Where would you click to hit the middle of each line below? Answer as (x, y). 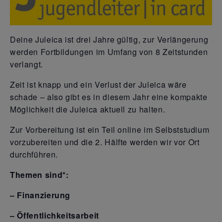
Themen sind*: (39, 175)
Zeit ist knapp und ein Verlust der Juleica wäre (98, 85)
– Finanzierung (40, 195)
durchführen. (34, 155)
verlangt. (27, 64)
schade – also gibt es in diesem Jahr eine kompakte (109, 97)
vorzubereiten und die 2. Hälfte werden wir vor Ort (105, 142)
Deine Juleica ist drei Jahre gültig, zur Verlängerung (109, 40)
